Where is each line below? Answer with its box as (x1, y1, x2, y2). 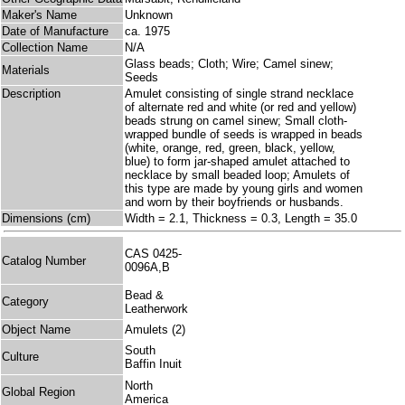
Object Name (2, 323, 71, 337)
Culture (2, 350, 39, 364)
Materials (2, 63, 50, 78)
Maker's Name (2, 8, 77, 23)
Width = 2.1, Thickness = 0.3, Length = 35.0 (125, 212, 357, 226)
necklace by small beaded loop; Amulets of (125, 168, 350, 183)
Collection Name (2, 41, 88, 55)
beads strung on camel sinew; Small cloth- (125, 114, 347, 128)
